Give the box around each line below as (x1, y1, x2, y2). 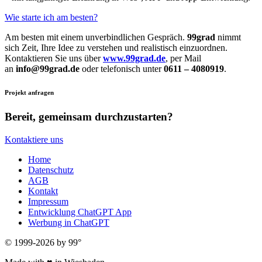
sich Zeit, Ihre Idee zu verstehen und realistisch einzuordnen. (5, 43, 227, 53)
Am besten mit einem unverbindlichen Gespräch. (5, 32, 187, 43)
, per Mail (166, 53, 201, 64)
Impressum (28, 196, 68, 207)
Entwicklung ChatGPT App (28, 207, 132, 218)
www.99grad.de (103, 53, 166, 64)
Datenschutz (28, 165, 74, 175)
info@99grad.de (16, 64, 80, 74)
